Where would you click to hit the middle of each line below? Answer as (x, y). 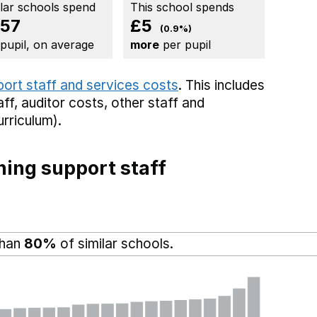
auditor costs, (66, 103)
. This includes (221, 86)
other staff (145, 103)
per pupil (185, 45)
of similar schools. (115, 244)
